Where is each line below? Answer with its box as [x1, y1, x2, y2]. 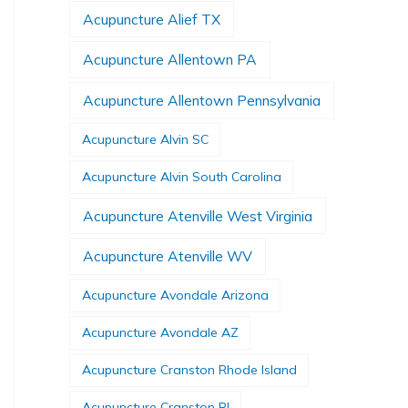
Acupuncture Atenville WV [83, 247, 253, 266]
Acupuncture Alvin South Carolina [81, 168, 281, 185]
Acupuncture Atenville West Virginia [83, 206, 313, 225]
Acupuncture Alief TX [83, 9, 221, 28]
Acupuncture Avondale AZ [81, 324, 239, 342]
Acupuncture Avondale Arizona [81, 287, 269, 304]
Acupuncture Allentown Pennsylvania [83, 90, 321, 109]
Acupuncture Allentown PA [83, 50, 258, 69]
